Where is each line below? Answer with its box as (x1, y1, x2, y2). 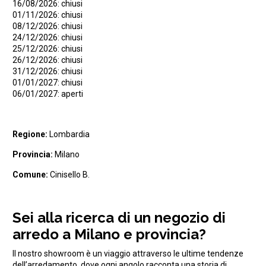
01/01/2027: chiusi (12, 77, 83, 87)
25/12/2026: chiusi (12, 43, 83, 53)
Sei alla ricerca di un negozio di (12, 208, 226, 226)
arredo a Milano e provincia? (12, 225, 210, 243)
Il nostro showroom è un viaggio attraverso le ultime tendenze (12, 249, 243, 259)
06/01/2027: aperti (12, 88, 83, 99)
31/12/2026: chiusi (12, 66, 83, 76)
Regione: (12, 129, 47, 139)
